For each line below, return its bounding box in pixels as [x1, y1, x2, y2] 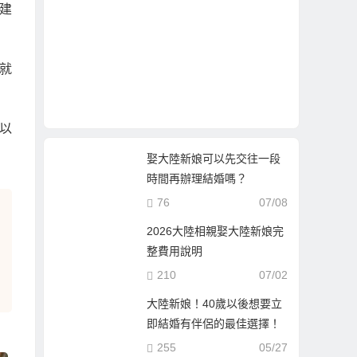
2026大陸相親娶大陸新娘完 [147, 225, 284, 238]
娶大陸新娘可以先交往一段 [147, 152, 281, 166]
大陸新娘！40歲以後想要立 [147, 297, 283, 311]
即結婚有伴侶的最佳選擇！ [147, 317, 281, 331]
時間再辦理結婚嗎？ [147, 172, 248, 186]
